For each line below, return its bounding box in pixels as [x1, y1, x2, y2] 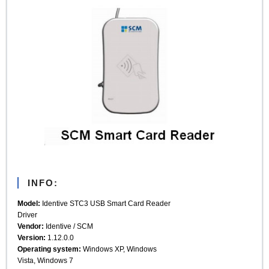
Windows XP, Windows [81, 244, 157, 253]
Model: [17, 199, 41, 207]
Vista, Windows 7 [17, 256, 74, 264]
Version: [17, 233, 46, 241]
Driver [17, 210, 38, 219]
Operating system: [17, 244, 82, 253]
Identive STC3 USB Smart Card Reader [40, 199, 171, 207]
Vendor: [17, 222, 44, 230]
